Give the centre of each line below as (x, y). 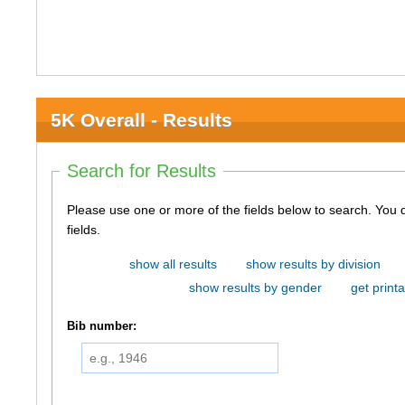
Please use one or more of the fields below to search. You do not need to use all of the (221, 210)
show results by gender (255, 287)
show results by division (313, 264)
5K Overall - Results (142, 120)
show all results (173, 264)
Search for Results (142, 171)
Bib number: (102, 327)
